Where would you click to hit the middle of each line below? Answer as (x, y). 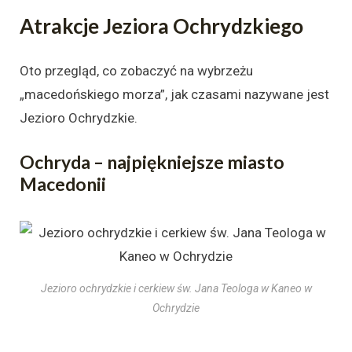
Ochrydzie (176, 308)
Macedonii (63, 184)
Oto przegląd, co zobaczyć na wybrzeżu (136, 70)
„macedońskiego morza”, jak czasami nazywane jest (174, 94)
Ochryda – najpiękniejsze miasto (152, 162)
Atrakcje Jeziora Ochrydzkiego (161, 26)
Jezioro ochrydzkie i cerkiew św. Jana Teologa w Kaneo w (176, 289)
